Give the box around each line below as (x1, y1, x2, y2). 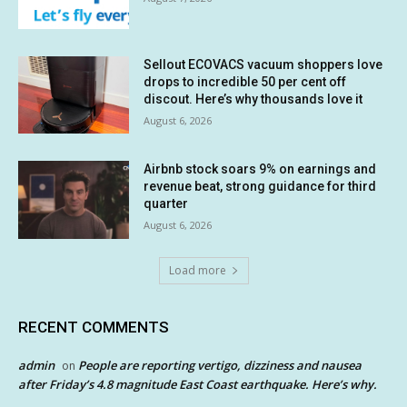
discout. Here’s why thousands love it (144, 91, 363, 106)
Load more (168, 263, 226, 279)
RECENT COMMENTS (18, 318, 169, 337)
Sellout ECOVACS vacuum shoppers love (144, 56, 383, 72)
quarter (144, 196, 189, 212)
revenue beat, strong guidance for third (144, 179, 377, 194)
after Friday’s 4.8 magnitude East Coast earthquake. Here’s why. (18, 376, 377, 393)
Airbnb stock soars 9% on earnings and (144, 162, 377, 177)
